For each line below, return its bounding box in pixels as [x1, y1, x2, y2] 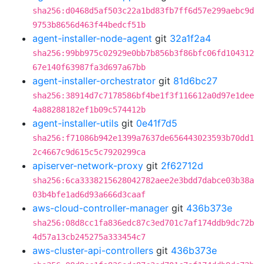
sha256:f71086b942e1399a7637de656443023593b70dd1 [32, 133, 254, 143]
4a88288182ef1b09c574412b [32, 105, 146, 114]
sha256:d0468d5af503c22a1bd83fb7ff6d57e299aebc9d [32, 6, 254, 15]
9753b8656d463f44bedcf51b [32, 20, 146, 29]
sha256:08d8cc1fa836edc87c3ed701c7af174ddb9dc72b [32, 218, 254, 227]
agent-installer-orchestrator [32, 75, 156, 87]
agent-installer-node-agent [32, 32, 152, 44]
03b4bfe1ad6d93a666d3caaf [32, 190, 146, 199]
